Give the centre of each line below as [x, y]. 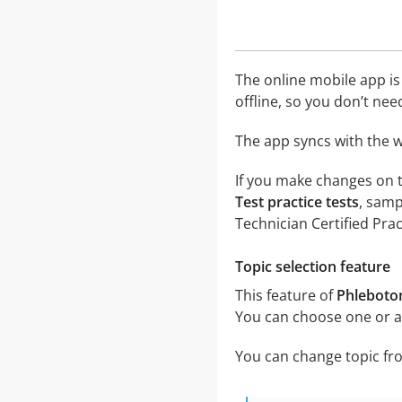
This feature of [285, 296]
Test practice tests [297, 202]
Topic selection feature [312, 267]
